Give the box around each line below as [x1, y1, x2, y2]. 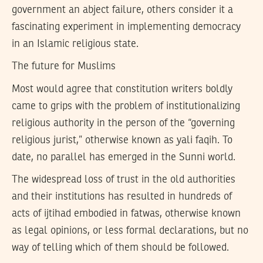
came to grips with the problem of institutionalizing [12, 100, 240, 112]
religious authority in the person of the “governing [12, 117, 235, 129]
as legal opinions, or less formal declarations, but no [12, 225, 248, 237]
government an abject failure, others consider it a [12, 4, 233, 15]
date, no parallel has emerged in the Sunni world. [12, 151, 235, 163]
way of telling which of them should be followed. [12, 242, 229, 254]
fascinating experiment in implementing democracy [12, 21, 241, 32]
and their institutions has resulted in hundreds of [12, 191, 232, 203]
